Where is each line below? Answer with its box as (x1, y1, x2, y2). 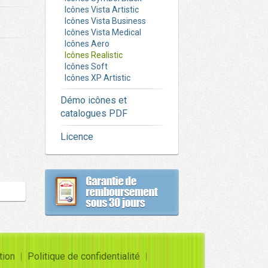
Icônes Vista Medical (65, 28, 141, 37)
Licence (60, 131, 93, 142)
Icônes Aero (65, 39, 109, 48)
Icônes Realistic (65, 50, 123, 60)
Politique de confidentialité (27, 251, 140, 262)
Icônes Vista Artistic (65, 5, 139, 14)
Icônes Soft (65, 62, 108, 71)
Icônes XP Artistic (65, 73, 130, 83)
